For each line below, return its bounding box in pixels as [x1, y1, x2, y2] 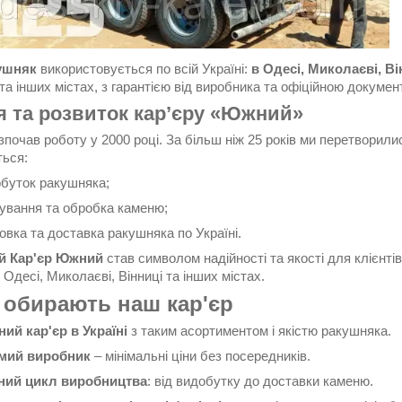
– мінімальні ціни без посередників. [91, 348, 310, 364]
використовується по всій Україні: [37, 60, 251, 76]
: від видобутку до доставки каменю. [147, 373, 373, 389]
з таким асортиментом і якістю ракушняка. [127, 323, 391, 339]
